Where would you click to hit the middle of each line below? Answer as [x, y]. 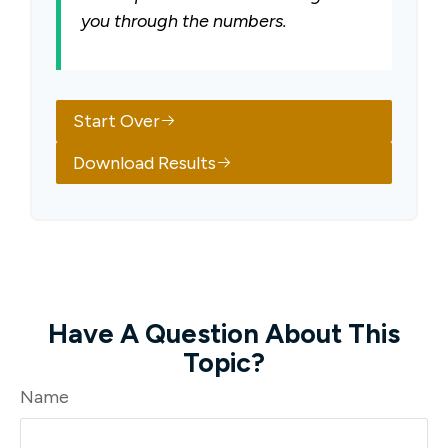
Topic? [224, 362]
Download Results [144, 163]
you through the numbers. [184, 21]
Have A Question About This [224, 333]
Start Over [116, 121]
